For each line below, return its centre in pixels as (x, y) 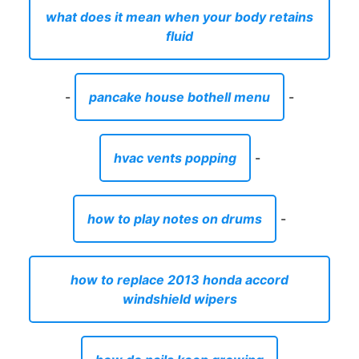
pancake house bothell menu (179, 97)
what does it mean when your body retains (179, 16)
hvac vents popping (175, 157)
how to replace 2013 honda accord (179, 279)
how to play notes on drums (175, 218)
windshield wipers (179, 298)
